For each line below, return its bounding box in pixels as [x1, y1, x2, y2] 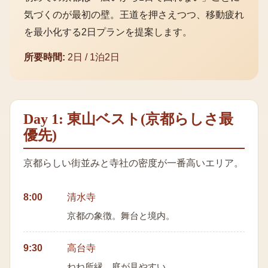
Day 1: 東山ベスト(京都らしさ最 [23, 111, 234, 127]
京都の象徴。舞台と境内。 [67, 211, 175, 221]
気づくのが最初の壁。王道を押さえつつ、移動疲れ [24, 10, 244, 20]
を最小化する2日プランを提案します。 [24, 27, 192, 38]
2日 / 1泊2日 [68, 52, 120, 63]
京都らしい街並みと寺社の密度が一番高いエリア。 [23, 158, 244, 169]
